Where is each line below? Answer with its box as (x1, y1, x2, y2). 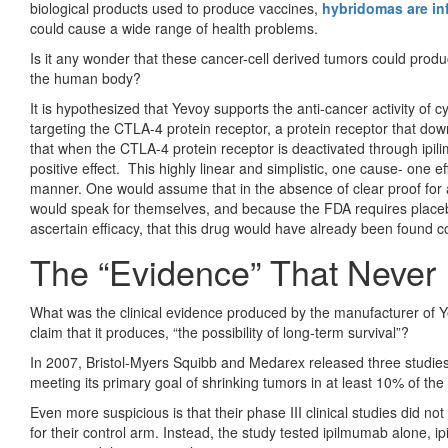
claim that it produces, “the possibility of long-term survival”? (30, 321, 417, 342)
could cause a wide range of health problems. (30, 18, 322, 39)
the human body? (30, 68, 141, 89)
